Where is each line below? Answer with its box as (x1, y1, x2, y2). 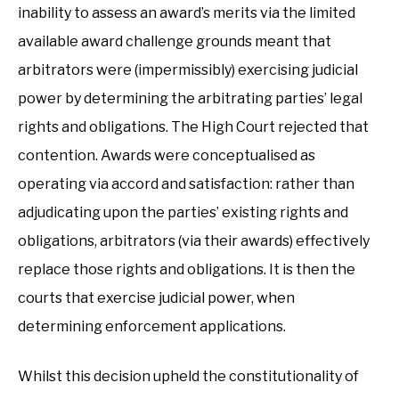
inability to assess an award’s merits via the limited (18, 4, 355, 21)
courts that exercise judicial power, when (18, 289, 295, 306)
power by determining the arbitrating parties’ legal (18, 90, 362, 107)
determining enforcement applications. (18, 318, 286, 335)
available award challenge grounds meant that (18, 33, 331, 50)
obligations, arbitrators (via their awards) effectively (18, 232, 370, 249)
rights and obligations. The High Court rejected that (18, 118, 369, 135)
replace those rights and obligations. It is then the (18, 261, 355, 278)
